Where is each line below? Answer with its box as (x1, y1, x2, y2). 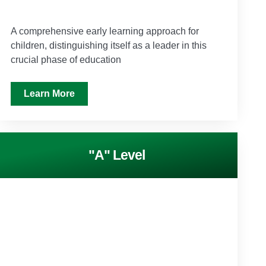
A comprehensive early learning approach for (11, 26, 199, 36)
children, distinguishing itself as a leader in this (11, 40, 207, 50)
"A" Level (88, 147, 145, 163)
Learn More (24, 88, 75, 99)
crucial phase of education (11, 54, 122, 65)
